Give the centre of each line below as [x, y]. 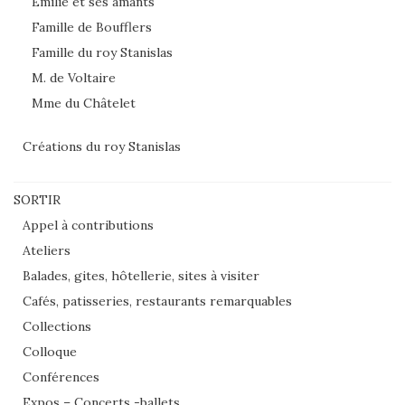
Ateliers [47, 250]
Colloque [50, 351]
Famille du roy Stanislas [102, 52]
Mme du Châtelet [84, 103]
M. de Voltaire [74, 77]
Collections [57, 326]
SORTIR [37, 199]
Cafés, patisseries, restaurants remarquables [157, 301]
